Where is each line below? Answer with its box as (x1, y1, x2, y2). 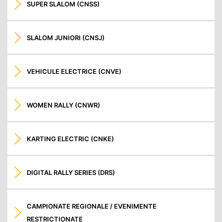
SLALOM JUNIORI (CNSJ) (27, 33, 105, 42)
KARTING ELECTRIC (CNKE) (27, 134, 114, 143)
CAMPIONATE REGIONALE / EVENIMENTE (27, 202, 157, 210)
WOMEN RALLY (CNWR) (27, 101, 101, 109)
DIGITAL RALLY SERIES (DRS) (27, 168, 115, 176)
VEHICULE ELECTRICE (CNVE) (27, 67, 122, 75)
